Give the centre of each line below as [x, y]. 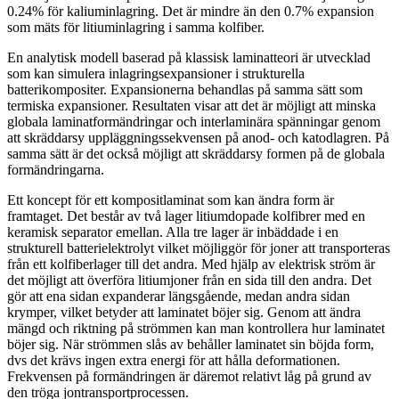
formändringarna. [57, 169]
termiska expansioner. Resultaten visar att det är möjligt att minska [191, 105]
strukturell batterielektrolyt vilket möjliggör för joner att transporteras [199, 248]
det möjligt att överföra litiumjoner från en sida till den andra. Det [189, 280]
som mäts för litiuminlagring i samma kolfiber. [136, 27]
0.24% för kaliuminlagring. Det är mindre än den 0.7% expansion [191, 11]
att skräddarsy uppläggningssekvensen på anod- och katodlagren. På [198, 137]
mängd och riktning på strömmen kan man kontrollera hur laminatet [196, 328]
